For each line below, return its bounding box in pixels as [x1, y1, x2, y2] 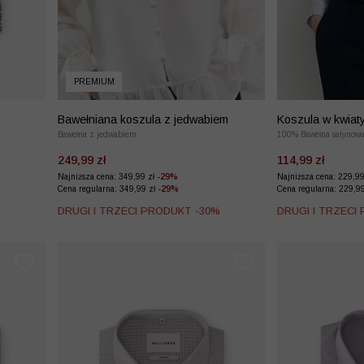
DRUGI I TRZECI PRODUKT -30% [58, 204, 220, 217]
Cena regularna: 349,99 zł [58, 184, 158, 193]
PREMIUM [73, 76, 115, 86]
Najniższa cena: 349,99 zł [58, 171, 157, 181]
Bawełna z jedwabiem [58, 129, 136, 139]
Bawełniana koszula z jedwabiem [58, 112, 228, 126]
